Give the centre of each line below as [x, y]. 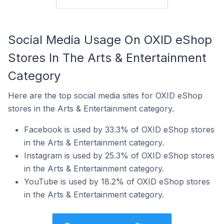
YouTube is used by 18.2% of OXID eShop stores [117, 181]
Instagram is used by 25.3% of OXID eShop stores [119, 155]
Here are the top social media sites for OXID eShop [105, 95]
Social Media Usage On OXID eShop [110, 40]
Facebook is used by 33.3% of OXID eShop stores [119, 129]
